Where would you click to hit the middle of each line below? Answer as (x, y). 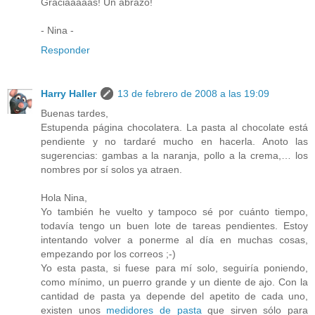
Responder (65, 50)
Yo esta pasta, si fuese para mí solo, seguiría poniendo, (174, 268)
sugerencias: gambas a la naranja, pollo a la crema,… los (174, 156)
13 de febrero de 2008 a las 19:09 (193, 94)
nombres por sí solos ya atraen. (111, 170)
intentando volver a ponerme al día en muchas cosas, (174, 240)
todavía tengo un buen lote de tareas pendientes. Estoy (174, 226)
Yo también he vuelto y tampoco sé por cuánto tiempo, (174, 212)
